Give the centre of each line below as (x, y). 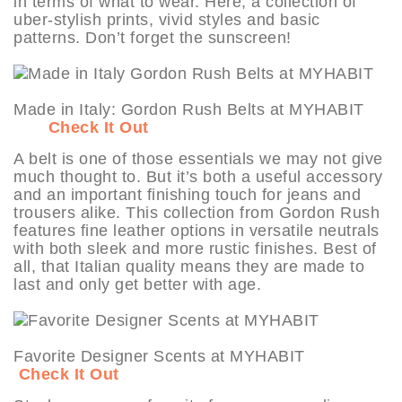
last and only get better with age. (137, 284)
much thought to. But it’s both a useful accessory (198, 176)
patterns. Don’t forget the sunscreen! (153, 37)
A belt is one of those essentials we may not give (198, 158)
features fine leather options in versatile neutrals (197, 230)
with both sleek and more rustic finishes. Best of (195, 248)
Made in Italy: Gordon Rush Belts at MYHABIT (201, 109)
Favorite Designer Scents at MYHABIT (184, 356)
